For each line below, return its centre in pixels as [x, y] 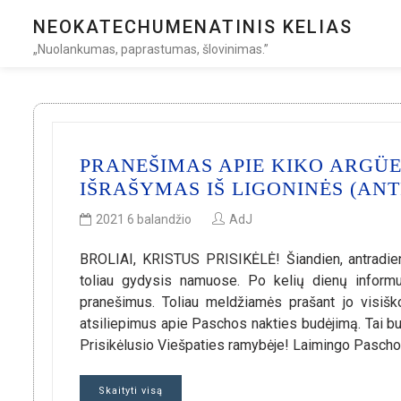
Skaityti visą [131, 391]
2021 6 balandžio [144, 220]
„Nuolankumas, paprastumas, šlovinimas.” [151, 49]
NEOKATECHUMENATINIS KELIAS [193, 27]
